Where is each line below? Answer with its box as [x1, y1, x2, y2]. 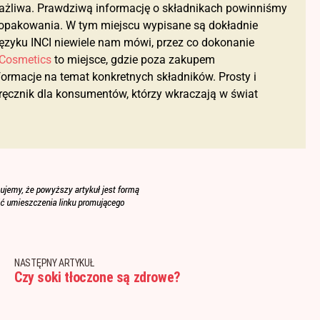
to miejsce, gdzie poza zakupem [51, 53, 215, 67]
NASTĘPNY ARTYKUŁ [14, 257, 94, 269]
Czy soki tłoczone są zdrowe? [14, 269, 181, 286]
